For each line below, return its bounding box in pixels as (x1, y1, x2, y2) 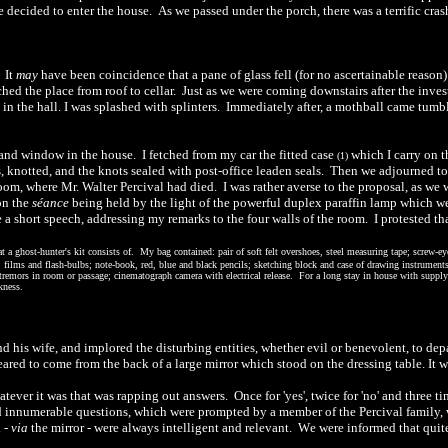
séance (32, 195, 69, 210)
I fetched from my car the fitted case (142, 147, 334, 162)
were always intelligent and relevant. (94, 420, 295, 435)
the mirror (28, 420, 84, 435)
